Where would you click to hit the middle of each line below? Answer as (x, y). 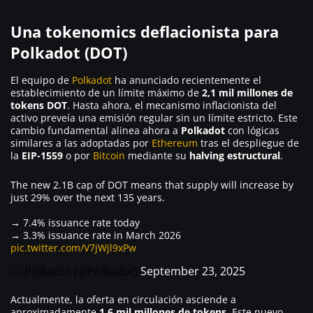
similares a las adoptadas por (81, 143)
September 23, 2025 (193, 271)
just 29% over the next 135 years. (88, 197)
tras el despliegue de (248, 143)
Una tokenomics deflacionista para (145, 31)
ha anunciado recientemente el (187, 80)
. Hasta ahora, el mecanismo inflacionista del (172, 105)
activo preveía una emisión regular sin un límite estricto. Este (154, 117)
